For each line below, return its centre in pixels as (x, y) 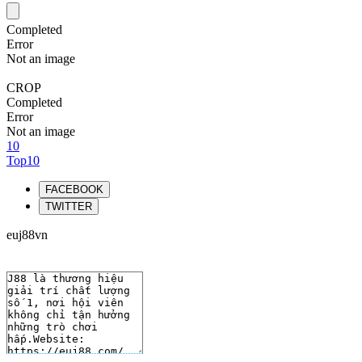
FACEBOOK (74, 189)
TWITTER (69, 206)
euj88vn (27, 235)
